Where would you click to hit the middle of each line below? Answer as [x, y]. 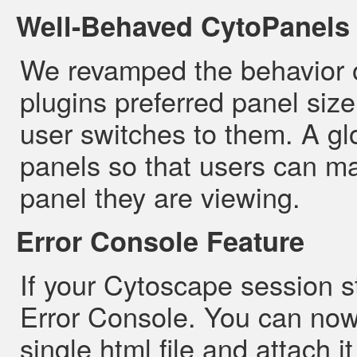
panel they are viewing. [160, 196]
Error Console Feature [160, 241]
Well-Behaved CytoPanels [183, 25]
